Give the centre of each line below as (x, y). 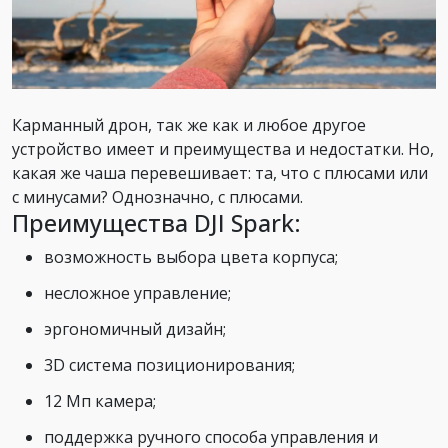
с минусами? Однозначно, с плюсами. (157, 196)
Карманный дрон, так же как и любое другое (189, 124)
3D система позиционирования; (169, 364)
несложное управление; (137, 292)
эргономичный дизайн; (135, 328)
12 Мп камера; (100, 400)
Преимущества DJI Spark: (156, 222)
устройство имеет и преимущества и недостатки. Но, (223, 148)
